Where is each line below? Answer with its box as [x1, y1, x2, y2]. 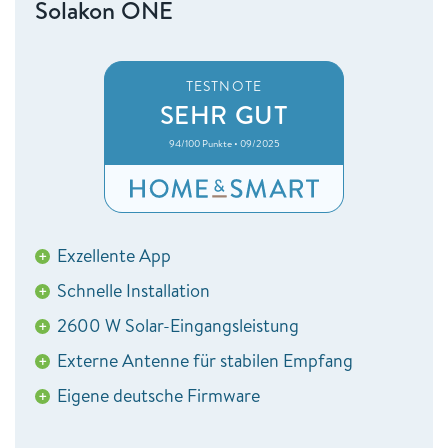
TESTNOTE [186, 76, 262, 97]
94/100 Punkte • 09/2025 [168, 136, 280, 151]
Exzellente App [57, 243, 171, 269]
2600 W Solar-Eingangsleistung [57, 313, 299, 339]
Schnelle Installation [57, 278, 210, 304]
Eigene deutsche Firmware [57, 383, 260, 409]
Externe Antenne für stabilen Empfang [57, 348, 353, 374]
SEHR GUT [159, 96, 289, 133]
